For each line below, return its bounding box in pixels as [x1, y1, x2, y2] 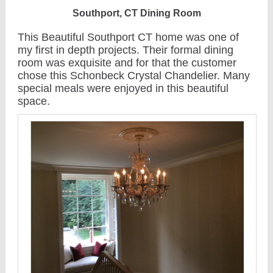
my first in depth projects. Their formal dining [18, 44, 233, 56]
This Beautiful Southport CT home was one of [18, 31, 239, 43]
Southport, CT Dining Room [72, 8, 201, 18]
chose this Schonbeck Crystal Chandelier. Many [18, 69, 250, 82]
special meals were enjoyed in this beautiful [18, 82, 229, 94]
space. [18, 95, 50, 107]
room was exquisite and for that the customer [18, 57, 236, 69]
